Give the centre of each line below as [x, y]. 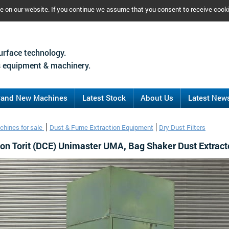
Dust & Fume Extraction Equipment [101, 127]
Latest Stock [104, 98]
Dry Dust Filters [182, 127]
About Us [157, 98]
